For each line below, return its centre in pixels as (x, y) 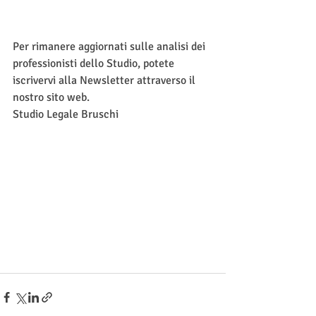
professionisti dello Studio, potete (95, 63)
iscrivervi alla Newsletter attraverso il (105, 80)
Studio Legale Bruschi (66, 114)
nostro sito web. (51, 97)
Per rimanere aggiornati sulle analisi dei (110, 47)
